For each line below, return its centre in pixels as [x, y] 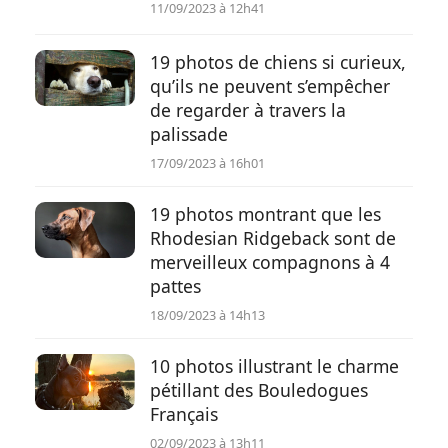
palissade [189, 134]
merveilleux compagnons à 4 [270, 262]
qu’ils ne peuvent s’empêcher [270, 86]
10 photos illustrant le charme [274, 366]
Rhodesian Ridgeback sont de [273, 238]
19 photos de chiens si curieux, [278, 62]
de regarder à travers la [248, 110]
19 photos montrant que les [265, 214]
